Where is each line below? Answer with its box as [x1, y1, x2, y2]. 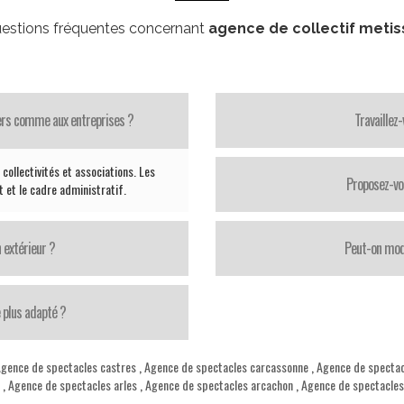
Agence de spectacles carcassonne [144, 357, 308, 376]
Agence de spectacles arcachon [145, 375, 293, 394]
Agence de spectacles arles [8, 375, 137, 394]
